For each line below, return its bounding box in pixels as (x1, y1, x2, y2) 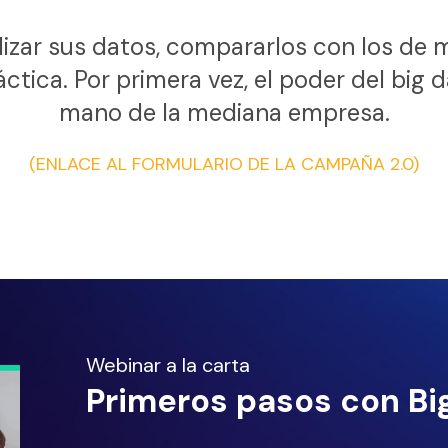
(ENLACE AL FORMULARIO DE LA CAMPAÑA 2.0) (29, 151, 419, 176)
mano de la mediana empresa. (58, 97, 390, 129)
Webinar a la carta (85, 352, 250, 379)
